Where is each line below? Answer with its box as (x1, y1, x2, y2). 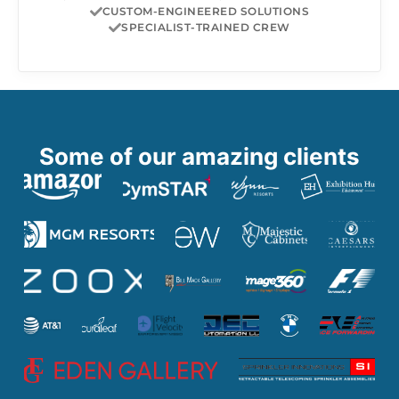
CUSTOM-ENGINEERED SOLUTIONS (102, 4, 310, 19)
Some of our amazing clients (39, 142, 360, 170)
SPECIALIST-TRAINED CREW (121, 20, 290, 35)
